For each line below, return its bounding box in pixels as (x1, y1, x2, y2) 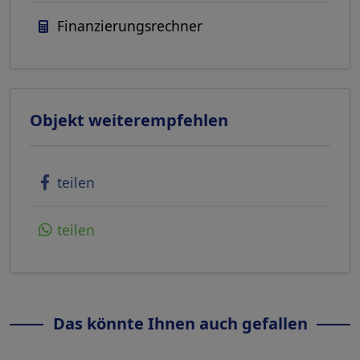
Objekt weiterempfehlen (30, 109, 228, 132)
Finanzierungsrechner (57, 16, 202, 36)
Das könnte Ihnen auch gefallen (52, 313, 308, 335)
